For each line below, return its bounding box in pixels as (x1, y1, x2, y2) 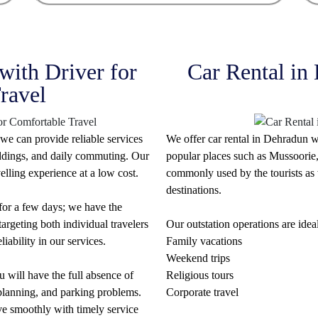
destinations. (166, 184, 221, 197)
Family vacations (166, 235, 242, 248)
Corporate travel (166, 286, 238, 299)
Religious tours (166, 269, 234, 282)
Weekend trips (166, 252, 230, 265)
